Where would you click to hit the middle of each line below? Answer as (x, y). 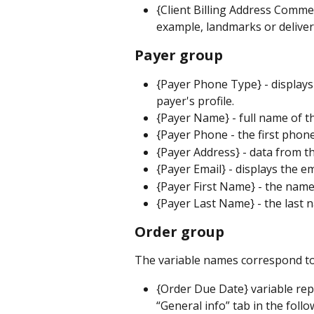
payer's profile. (195, 101)
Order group (179, 232)
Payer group (179, 55)
